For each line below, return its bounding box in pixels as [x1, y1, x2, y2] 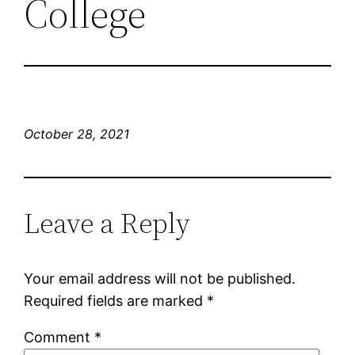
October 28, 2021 [24, 125, 130, 142]
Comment [24, 328, 95, 345]
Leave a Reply [24, 203, 191, 242]
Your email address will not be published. [24, 269, 296, 287]
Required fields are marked [24, 292, 208, 309]
